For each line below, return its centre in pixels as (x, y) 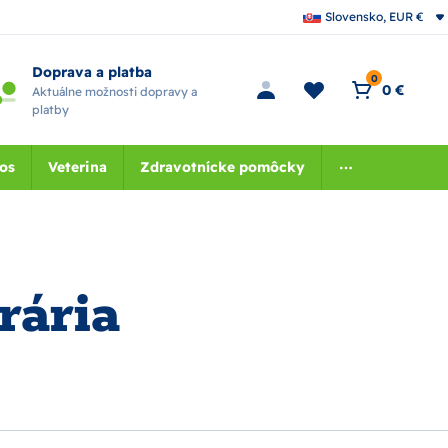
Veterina (77, 167)
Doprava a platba (91, 71)
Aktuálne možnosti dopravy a (114, 91)
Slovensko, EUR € (374, 16)
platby (50, 109)
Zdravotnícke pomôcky (222, 167)
